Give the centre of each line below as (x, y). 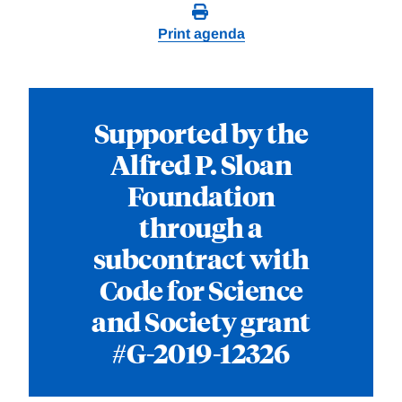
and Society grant (201, 321)
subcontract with (201, 258)
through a (201, 227)
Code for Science (201, 290)
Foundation (201, 196)
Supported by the (201, 133)
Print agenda (201, 34)
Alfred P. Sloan (201, 164)
